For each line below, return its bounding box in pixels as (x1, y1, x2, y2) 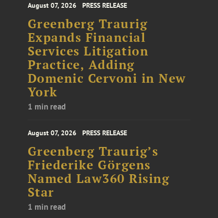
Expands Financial (27, 29, 146, 45)
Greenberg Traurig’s (27, 143, 159, 159)
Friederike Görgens (27, 157, 151, 173)
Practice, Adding (27, 56, 135, 73)
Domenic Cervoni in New (27, 70, 186, 86)
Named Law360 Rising (27, 170, 170, 186)
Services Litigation (27, 43, 149, 59)
